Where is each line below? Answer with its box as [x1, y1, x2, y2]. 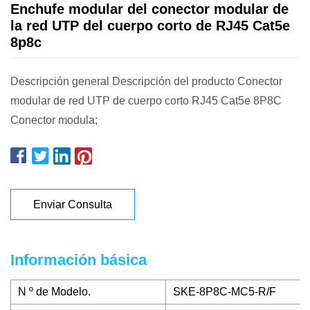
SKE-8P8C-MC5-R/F [173, 286, 276, 298]
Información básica [10, 251, 147, 268]
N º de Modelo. [18, 286, 91, 298]
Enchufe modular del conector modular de [10, 1, 289, 17]
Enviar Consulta [33, 198, 112, 210]
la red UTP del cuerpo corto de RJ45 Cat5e [10, 18, 290, 33]
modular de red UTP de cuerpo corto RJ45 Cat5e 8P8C [10, 95, 282, 107]
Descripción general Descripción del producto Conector [10, 75, 282, 87]
